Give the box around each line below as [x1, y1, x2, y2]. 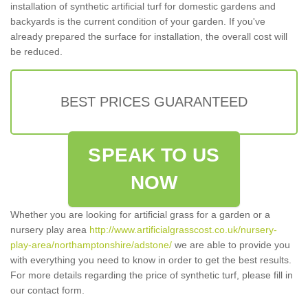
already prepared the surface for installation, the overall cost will [10, 31, 287, 43]
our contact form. [10, 285, 85, 296]
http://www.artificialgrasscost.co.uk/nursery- [89, 224, 277, 236]
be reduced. [10, 46, 63, 58]
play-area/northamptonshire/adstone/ [10, 239, 172, 251]
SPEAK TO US [88, 144, 220, 166]
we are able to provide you [172, 239, 290, 251]
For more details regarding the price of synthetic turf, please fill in [10, 269, 293, 281]
